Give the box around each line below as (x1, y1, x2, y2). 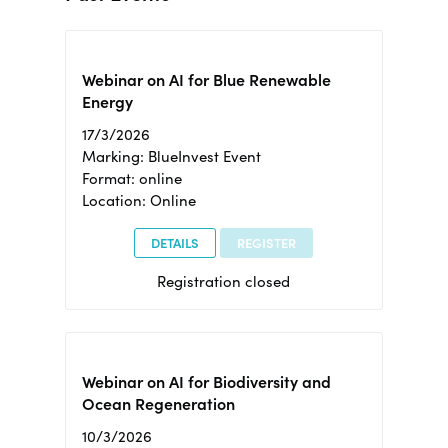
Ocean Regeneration (81, 394, 235, 415)
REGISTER (237, 234, 297, 252)
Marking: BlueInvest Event (81, 147, 261, 167)
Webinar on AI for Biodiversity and (81, 372, 331, 393)
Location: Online (81, 191, 196, 211)
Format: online (81, 169, 182, 189)
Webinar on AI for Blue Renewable (81, 70, 331, 90)
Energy (81, 92, 133, 112)
